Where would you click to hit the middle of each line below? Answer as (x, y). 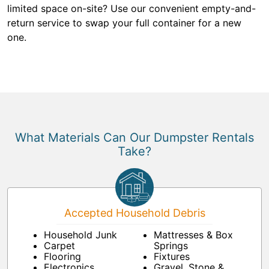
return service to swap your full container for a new (124, 23)
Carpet (59, 246)
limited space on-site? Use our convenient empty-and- (131, 9)
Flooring (62, 257)
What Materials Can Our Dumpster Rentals (134, 138)
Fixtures (172, 257)
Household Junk (80, 235)
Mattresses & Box (193, 235)
